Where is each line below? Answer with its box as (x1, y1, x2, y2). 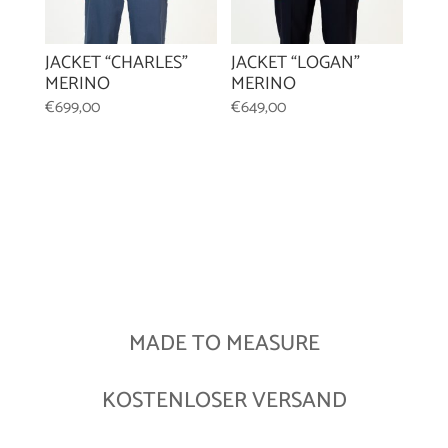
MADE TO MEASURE (128, 326, 320, 363)
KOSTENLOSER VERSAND (101, 383, 347, 420)
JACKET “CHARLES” (44, 48, 188, 79)
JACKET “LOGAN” (231, 48, 361, 79)
